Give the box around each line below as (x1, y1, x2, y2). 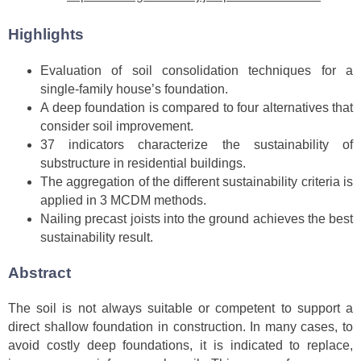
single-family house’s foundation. (40, 81, 228, 96)
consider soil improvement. (40, 118, 193, 133)
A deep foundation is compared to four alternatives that (40, 100, 353, 114)
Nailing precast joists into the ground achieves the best (40, 211, 353, 226)
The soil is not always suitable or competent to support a (8, 301, 353, 316)
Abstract (8, 263, 71, 281)
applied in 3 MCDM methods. (40, 193, 206, 207)
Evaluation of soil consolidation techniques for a (40, 63, 353, 77)
